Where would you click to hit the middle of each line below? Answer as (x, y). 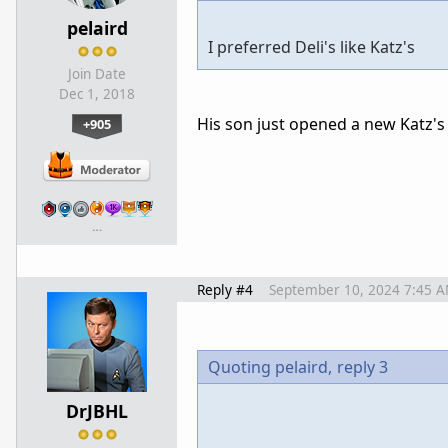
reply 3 (362, 366)
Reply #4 (225, 289)
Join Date (97, 73)
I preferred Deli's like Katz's (311, 46)
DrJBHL (97, 410)
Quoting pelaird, (270, 366)
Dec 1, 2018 (97, 93)
